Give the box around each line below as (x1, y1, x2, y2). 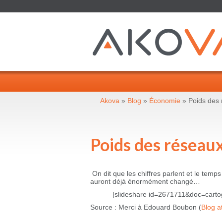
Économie (149, 97, 180, 105)
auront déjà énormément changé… (90, 177, 200, 185)
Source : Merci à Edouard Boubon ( (90, 203, 201, 211)
